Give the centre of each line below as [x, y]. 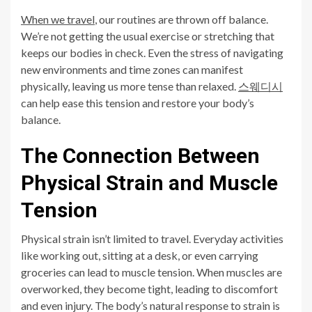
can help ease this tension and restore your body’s [138, 103]
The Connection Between [140, 156]
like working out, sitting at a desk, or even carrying [140, 256]
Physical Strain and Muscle [149, 183]
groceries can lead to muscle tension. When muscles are [151, 272]
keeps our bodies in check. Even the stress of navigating [152, 53]
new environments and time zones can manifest [132, 70]
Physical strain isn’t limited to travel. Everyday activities [152, 239]
